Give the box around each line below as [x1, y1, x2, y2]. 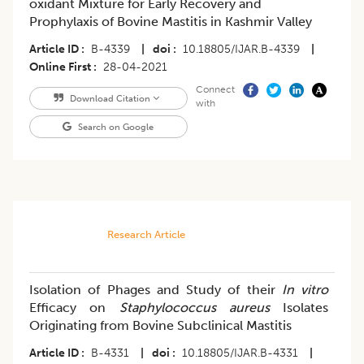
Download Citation [67, 93, 153, 105]
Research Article [106, 228, 185, 241]
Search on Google [76, 121, 154, 133]
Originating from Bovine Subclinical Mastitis [29, 318, 292, 334]
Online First [29, 60, 91, 75]
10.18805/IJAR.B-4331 [182, 346, 298, 361]
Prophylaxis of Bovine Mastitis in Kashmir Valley [29, 14, 312, 30]
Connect [195, 84, 235, 96]
